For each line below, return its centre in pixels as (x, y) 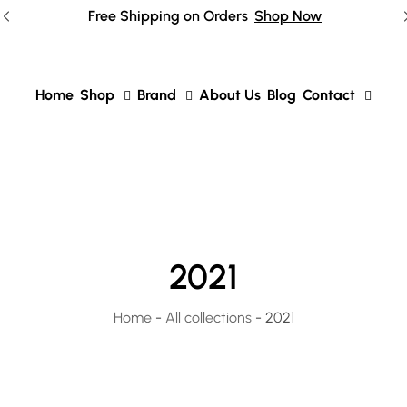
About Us (230, 95)
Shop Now (288, 15)
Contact (329, 95)
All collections (208, 318)
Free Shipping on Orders (168, 15)
